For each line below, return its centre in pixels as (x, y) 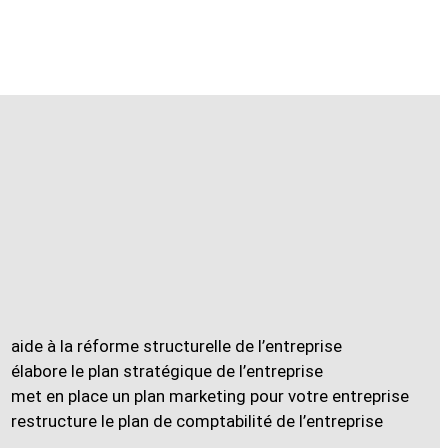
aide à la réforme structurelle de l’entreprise (176, 346)
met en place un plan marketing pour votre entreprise (209, 396)
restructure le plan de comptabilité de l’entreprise (196, 421)
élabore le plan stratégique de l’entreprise (166, 371)
